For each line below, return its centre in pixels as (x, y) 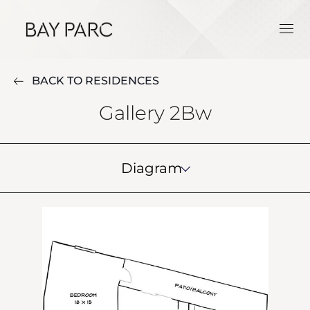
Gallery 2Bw (155, 113)
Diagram (152, 168)
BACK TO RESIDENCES (95, 81)
